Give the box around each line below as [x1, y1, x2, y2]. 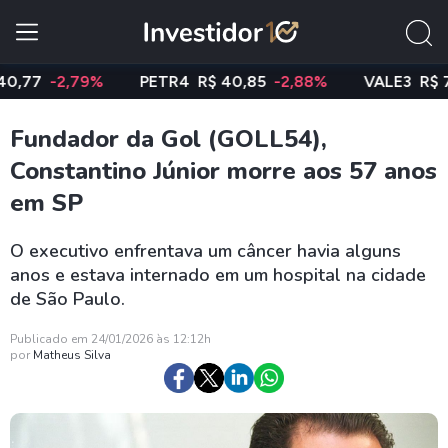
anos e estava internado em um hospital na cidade [10, 263, 426, 287]
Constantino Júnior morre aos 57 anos [10, 155, 437, 187]
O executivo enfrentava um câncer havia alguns [10, 239, 401, 263]
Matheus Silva [33, 347, 111, 363]
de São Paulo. [10, 287, 125, 311]
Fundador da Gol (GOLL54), [10, 123, 327, 155]
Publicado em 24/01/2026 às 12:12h [10, 331, 211, 347]
